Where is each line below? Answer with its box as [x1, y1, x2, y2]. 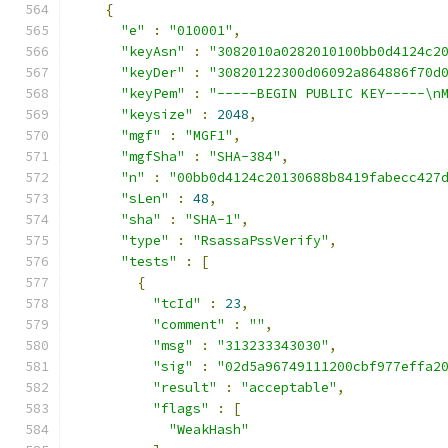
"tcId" [153, 295, 201, 312]
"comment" [153, 316, 225, 333]
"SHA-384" [209, 148, 281, 165]
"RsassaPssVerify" [193, 232, 329, 249]
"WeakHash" [169, 421, 249, 438]
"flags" [153, 400, 209, 417]
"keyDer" [121, 64, 185, 81]
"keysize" [121, 106, 193, 123]
